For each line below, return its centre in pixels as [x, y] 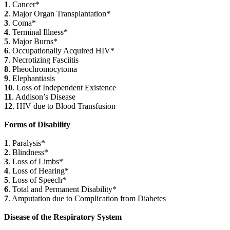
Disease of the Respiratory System [63, 217]
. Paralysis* [27, 143]
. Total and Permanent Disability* [62, 189]
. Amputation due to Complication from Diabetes [87, 199]
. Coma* [22, 23]
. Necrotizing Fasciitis [43, 60]
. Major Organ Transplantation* [59, 14]
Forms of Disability [37, 125]
